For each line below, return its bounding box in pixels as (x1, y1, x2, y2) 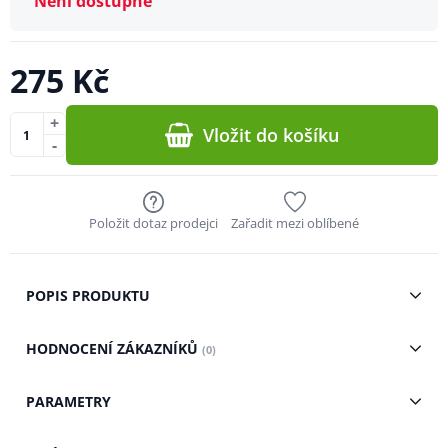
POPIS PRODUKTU (25, 285, 150, 305)
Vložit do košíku (203, 122, 340, 147)
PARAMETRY (25, 391, 111, 411)
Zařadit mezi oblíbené (230, 213, 359, 232)
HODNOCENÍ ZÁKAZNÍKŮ (25, 338, 202, 358)
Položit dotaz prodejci (89, 213, 218, 232)
